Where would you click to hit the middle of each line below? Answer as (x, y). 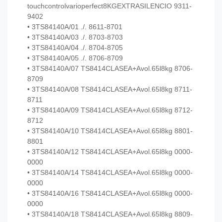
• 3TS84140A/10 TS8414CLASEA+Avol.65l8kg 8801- (110, 131)
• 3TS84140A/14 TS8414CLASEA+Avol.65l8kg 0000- (110, 173)
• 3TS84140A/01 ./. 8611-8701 (75, 27)
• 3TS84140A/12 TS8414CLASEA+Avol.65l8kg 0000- (110, 152)
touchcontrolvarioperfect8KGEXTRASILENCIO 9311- (110, 6)
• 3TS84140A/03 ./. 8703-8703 (75, 37)
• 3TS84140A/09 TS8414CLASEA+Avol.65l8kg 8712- (110, 110)
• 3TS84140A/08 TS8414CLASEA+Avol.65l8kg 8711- (110, 89)
